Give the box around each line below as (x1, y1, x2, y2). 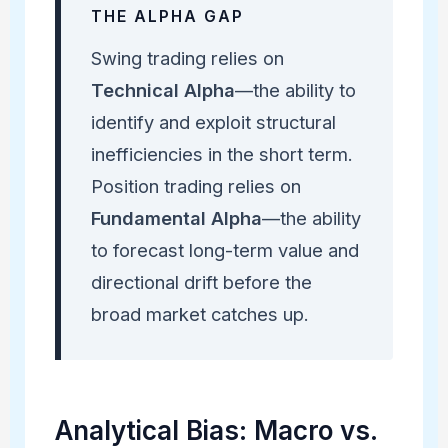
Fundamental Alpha (90, 206, 262, 229)
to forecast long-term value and (90, 238, 359, 261)
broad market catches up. (90, 302, 309, 325)
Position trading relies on (90, 174, 301, 197)
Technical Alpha (90, 78, 235, 101)
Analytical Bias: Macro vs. (54, 414, 378, 446)
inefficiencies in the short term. (90, 142, 353, 165)
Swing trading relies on (90, 46, 284, 69)
